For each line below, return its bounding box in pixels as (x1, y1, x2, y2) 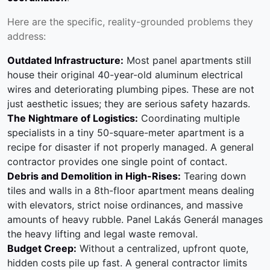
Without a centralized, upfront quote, (77, 242, 248, 255)
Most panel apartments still (124, 54, 251, 67)
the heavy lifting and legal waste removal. (7, 228, 198, 240)
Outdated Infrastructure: (7, 54, 124, 67)
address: (7, 30, 46, 43)
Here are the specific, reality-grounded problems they (7, 16, 253, 28)
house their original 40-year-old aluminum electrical (7, 69, 243, 81)
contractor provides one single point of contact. (7, 155, 227, 168)
